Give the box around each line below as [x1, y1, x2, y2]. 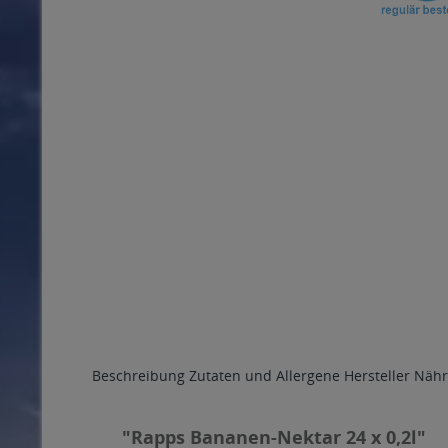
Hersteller [344, 366, 410, 385]
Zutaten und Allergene [189, 366, 340, 385]
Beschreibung [92, 366, 185, 385]
